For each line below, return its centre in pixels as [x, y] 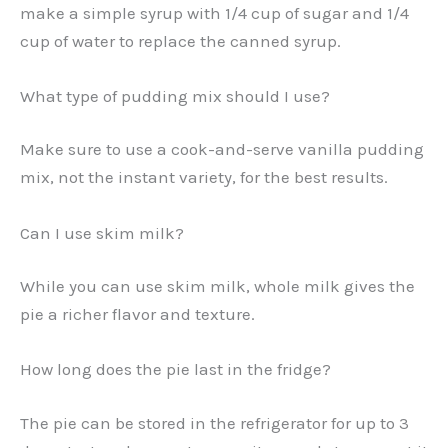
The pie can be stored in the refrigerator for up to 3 [214, 422]
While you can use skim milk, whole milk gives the [217, 286]
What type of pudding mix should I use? [175, 95]
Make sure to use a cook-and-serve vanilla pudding [222, 149]
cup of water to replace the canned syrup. [180, 40]
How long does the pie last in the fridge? [175, 369]
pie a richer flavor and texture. [137, 314]
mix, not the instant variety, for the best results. [204, 177]
